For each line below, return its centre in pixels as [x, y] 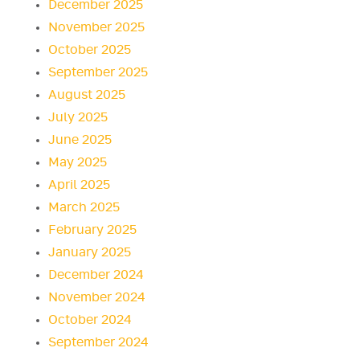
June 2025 [80, 140]
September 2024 [98, 343]
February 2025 [92, 230]
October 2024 [90, 320]
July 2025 [78, 118]
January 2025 [90, 253]
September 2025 [98, 73]
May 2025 [78, 163]
